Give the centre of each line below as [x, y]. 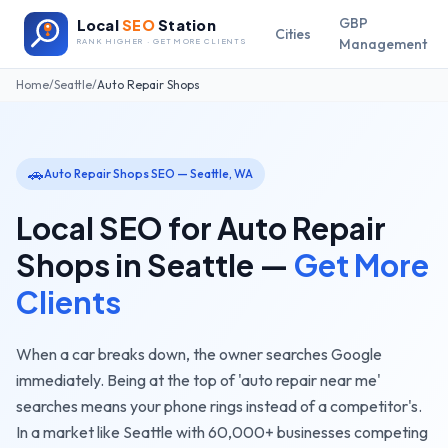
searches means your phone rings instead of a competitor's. [219, 406]
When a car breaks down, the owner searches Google [199, 354]
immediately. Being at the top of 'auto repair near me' [198, 380]
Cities [293, 33]
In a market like [69, 432]
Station [187, 24]
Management [383, 44]
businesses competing [351, 432]
